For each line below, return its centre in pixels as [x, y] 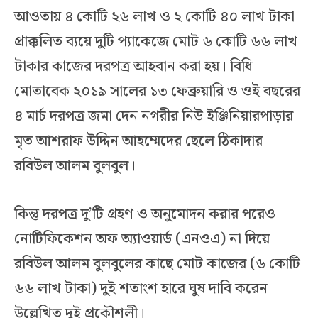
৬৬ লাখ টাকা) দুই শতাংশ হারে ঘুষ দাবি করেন [141, 289]
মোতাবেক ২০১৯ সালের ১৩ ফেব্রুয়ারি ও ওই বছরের [157, 92]
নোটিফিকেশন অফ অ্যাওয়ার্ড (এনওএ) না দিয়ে [142, 239]
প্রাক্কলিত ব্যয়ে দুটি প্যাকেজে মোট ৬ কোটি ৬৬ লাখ [156, 42]
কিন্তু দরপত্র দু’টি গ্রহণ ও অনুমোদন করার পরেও [145, 214]
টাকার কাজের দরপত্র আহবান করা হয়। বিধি [133, 67]
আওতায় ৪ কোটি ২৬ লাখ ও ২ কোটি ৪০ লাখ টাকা [154, 17]
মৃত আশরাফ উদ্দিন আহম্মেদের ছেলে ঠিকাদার [138, 142]
